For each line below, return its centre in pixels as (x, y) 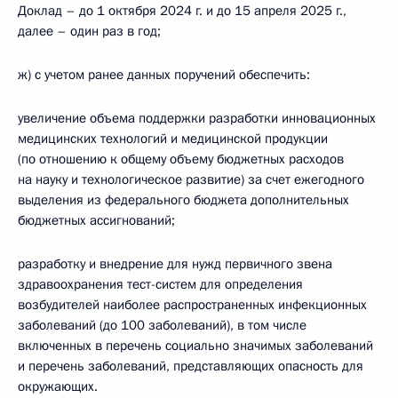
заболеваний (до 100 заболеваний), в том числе (162, 325)
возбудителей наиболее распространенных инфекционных (192, 305)
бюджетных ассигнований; (96, 220)
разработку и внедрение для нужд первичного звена (175, 264)
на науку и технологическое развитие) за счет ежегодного (191, 179)
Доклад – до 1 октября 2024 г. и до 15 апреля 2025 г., (182, 11)
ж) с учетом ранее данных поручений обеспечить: (164, 75)
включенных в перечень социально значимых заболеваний (195, 346)
